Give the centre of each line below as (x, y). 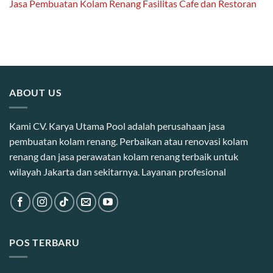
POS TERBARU (44, 242)
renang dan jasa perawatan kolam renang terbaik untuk (124, 156)
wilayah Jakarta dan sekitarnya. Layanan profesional (118, 171)
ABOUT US (36, 93)
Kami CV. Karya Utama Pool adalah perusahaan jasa (117, 126)
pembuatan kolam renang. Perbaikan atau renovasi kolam (129, 141)
